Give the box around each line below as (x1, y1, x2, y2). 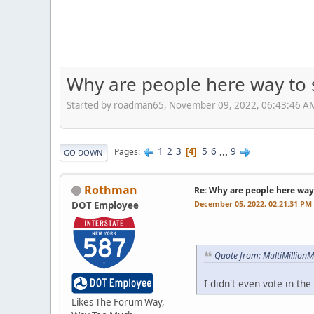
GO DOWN (64, 146, 103, 158)
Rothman (84, 182, 137, 198)
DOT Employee (71, 198, 139, 212)
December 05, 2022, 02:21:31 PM (194, 198, 312, 209)
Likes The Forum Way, (71, 295, 165, 308)
